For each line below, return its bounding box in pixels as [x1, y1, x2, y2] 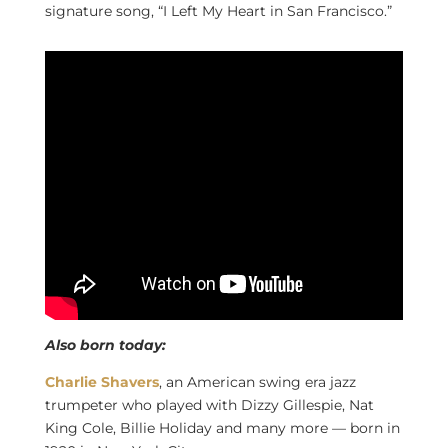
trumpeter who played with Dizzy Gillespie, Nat [44, 395, 374, 414]
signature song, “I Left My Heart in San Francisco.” [44, 2, 392, 20]
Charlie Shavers [44, 372, 159, 391]
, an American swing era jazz [158, 372, 356, 391]
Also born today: [44, 335, 166, 354]
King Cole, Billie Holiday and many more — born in [44, 418, 400, 437]
